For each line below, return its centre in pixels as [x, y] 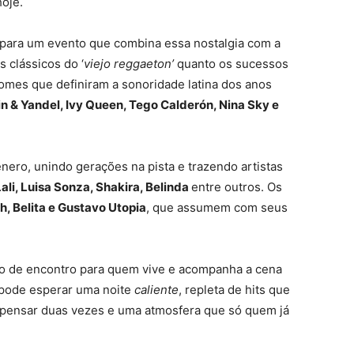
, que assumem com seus [217, 207]
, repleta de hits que [234, 290]
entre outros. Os [237, 187]
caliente [156, 290]
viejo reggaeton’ [129, 64]
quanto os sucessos [231, 64]
